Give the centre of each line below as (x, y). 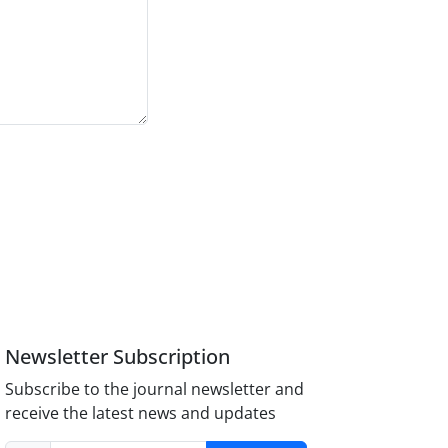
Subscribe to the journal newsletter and (155, 388)
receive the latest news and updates (141, 412)
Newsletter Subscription (118, 356)
